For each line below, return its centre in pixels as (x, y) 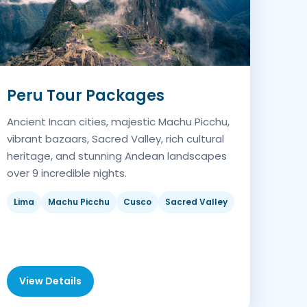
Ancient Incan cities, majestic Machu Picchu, (119, 122)
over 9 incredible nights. (67, 173)
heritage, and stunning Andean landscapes (117, 156)
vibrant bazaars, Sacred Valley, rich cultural (116, 139)
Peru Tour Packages (86, 96)
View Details (51, 281)
